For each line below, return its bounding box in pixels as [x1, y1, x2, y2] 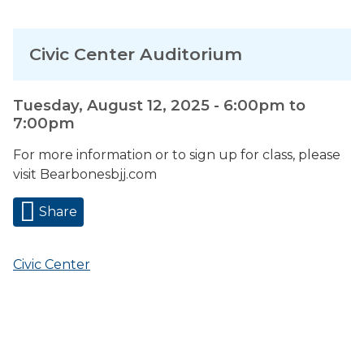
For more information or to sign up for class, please [13, 147, 340, 162]
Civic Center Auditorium [29, 44, 242, 64]
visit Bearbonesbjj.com [13, 167, 157, 182]
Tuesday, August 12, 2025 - [13, 96, 223, 115]
